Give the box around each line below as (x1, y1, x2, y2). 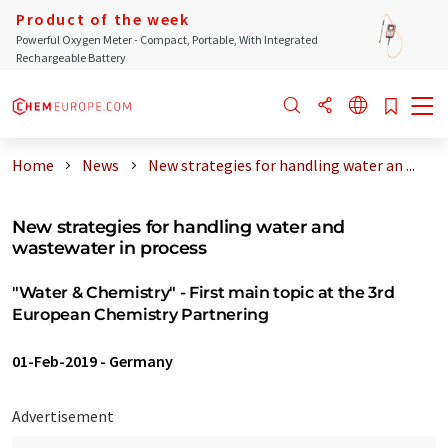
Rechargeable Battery (16, 50, 126, 65)
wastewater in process (12, 237, 207, 258)
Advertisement (12, 406, 114, 426)
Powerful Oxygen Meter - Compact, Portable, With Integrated (16, 32, 318, 47)
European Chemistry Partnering (12, 305, 269, 324)
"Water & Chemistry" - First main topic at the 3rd (12, 283, 395, 302)
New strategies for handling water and (12, 216, 345, 237)
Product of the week (16, 9, 190, 29)
